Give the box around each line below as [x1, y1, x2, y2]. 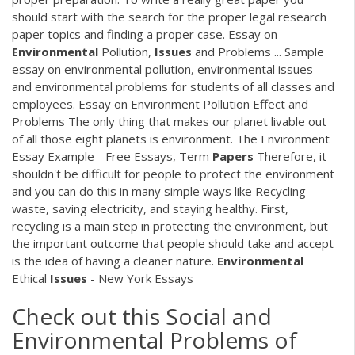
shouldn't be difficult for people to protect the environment [12, 165, 334, 181]
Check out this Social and [12, 301, 272, 332]
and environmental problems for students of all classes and [12, 78, 334, 94]
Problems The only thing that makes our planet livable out [12, 113, 326, 129]
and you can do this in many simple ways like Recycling [12, 182, 306, 199]
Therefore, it [254, 147, 326, 164]
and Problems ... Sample [192, 43, 324, 59]
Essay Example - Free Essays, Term [12, 147, 212, 164]
